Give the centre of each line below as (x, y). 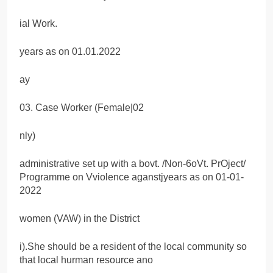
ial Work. (38, 23)
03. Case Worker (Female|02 (82, 107)
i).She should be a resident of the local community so (133, 246)
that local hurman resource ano (86, 260)
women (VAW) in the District (80, 218)
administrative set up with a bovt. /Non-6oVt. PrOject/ (133, 163)
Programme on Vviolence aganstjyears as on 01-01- (132, 177)
